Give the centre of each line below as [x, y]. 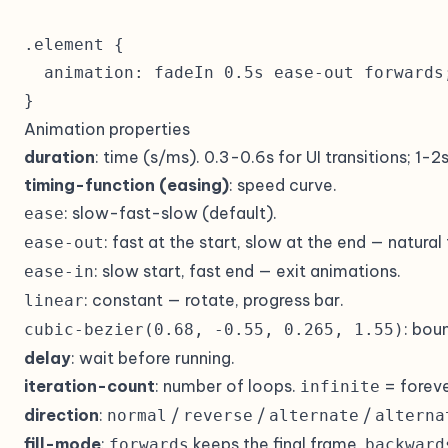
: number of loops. [227, 386]
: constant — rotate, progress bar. [214, 300]
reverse [218, 415]
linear [54, 300]
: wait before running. [153, 358]
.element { [74, 44]
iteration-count [89, 386]
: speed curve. [283, 185]
